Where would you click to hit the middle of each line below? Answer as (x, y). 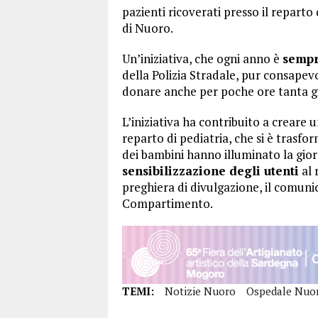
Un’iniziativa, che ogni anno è (202, 58)
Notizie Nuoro (200, 291)
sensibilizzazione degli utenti (210, 170)
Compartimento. (168, 203)
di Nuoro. (148, 28)
